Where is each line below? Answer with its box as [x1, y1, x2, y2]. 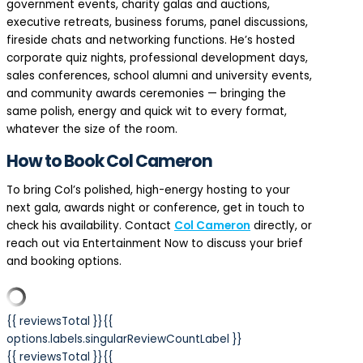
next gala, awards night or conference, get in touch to [6, 199, 305, 216]
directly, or [250, 217, 312, 233]
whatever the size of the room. [6, 121, 177, 137]
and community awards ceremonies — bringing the [6, 85, 286, 101]
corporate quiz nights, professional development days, [6, 49, 308, 66]
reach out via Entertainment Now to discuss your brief [6, 235, 303, 251]
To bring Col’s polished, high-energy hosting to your [6, 181, 290, 198]
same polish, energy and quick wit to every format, [6, 103, 287, 119]
